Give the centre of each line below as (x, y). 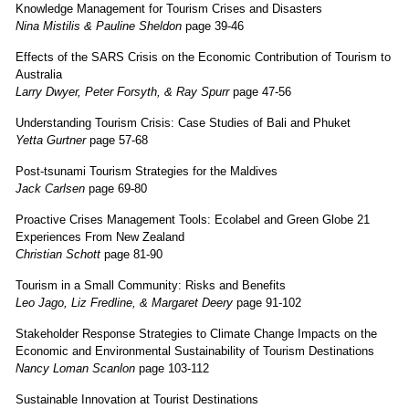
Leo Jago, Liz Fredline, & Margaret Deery (124, 302)
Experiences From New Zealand (100, 236)
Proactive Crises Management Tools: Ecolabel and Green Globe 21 (193, 219)
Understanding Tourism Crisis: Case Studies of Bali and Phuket (183, 122)
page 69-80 (116, 188)
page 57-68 (117, 140)
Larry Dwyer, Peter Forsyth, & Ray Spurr (124, 91)
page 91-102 (267, 302)
